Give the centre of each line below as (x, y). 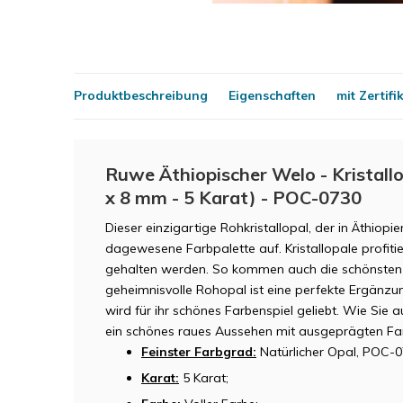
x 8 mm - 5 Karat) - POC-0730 (233, 197)
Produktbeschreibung (141, 95)
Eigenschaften (272, 95)
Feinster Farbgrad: (199, 351)
